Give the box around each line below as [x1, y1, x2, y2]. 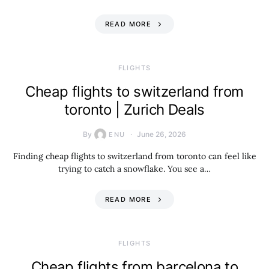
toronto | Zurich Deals [64, 101, 205, 118]
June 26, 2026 [136, 130, 186, 139]
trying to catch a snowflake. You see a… [58, 163, 211, 174]
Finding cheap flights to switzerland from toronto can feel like [13, 151, 256, 162]
